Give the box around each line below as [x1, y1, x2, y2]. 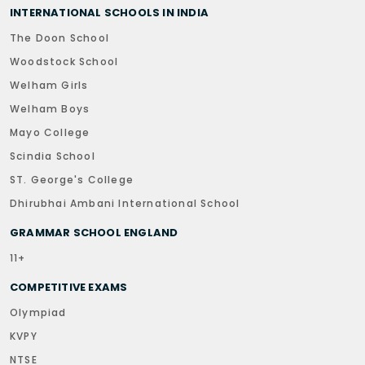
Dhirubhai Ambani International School [10, 196, 240, 210]
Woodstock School [10, 54, 119, 68]
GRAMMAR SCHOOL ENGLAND [10, 224, 178, 240]
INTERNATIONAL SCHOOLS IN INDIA [10, 4, 209, 20]
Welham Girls [10, 77, 89, 92]
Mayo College [10, 125, 90, 139]
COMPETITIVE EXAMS [10, 279, 128, 295]
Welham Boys [10, 101, 90, 116]
